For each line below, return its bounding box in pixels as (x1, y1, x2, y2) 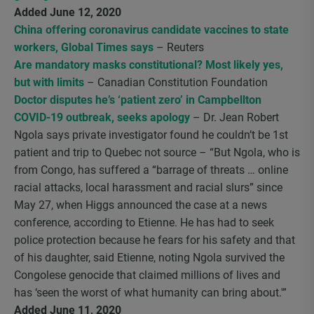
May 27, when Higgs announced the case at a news (14, 198, 267, 212)
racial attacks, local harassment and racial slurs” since (14, 181, 282, 194)
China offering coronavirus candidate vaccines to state (14, 23, 289, 36)
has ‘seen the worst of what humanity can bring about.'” (14, 286, 287, 299)
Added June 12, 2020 (14, 6, 121, 19)
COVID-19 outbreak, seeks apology (14, 111, 190, 124)
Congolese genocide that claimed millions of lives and (14, 268, 280, 282)
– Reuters (153, 41, 204, 54)
